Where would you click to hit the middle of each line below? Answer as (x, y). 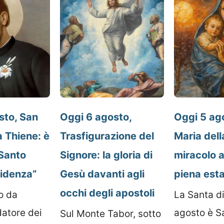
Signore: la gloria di (106, 155)
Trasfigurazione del (107, 136)
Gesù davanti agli (102, 174)
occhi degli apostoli (107, 193)
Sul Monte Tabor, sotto (110, 213)
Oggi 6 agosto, (96, 117)
